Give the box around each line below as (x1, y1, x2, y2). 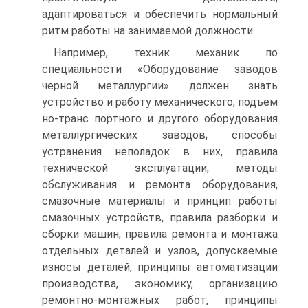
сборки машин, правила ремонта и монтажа (42, 228, 278, 241)
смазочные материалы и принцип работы (42, 195, 278, 208)
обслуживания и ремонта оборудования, (42, 178, 278, 191)
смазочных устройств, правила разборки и (42, 211, 278, 224)
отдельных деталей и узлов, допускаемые (42, 244, 278, 257)
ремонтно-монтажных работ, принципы (42, 294, 278, 307)
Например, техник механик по (54, 46, 278, 59)
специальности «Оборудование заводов (42, 63, 278, 76)
